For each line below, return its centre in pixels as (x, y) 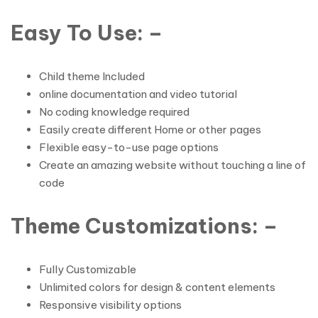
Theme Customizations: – (144, 226)
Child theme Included (92, 76)
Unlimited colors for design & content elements (157, 287)
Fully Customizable (88, 269)
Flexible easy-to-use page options (129, 147)
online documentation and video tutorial (138, 94)
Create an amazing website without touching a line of (172, 165)
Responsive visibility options (110, 305)
